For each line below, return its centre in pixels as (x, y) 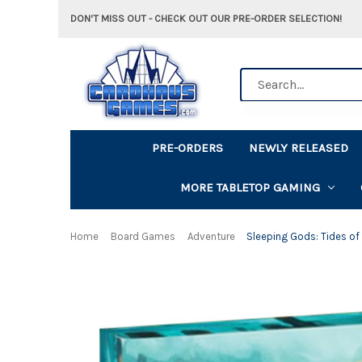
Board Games (143, 236)
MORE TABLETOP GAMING (250, 187)
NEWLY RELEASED (299, 147)
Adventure (211, 236)
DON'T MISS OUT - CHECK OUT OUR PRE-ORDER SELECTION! (206, 18)
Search (259, 76)
